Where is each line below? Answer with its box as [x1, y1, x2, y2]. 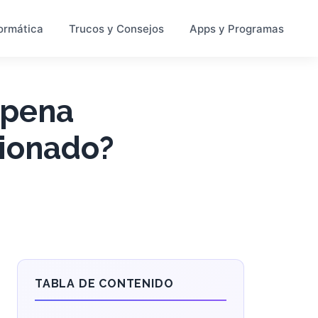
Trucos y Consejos [69, 21, 164, 35]
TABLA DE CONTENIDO [35, 277, 174, 290]
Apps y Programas [190, 21, 284, 35]
